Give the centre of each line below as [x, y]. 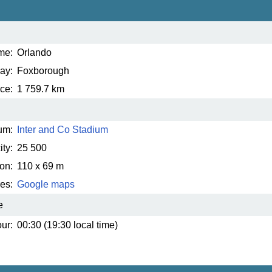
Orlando [34, 53]
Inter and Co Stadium [63, 130]
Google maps [46, 185]
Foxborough [43, 71]
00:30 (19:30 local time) [67, 225]
